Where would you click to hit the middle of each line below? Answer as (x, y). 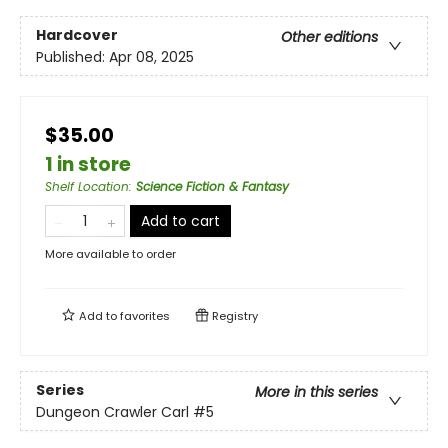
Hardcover (77, 34)
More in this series (316, 391)
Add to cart (180, 221)
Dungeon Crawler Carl (112, 411)
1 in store (88, 165)
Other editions (329, 36)
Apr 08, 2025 (151, 56)
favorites (145, 316)
